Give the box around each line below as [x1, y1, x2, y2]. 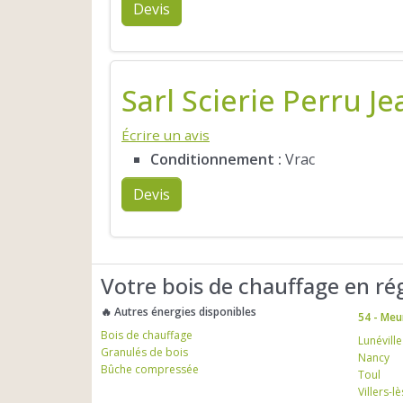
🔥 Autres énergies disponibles [101, 303, 256, 319]
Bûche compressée [101, 361, 199, 377]
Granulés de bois [101, 344, 188, 360]
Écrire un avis [121, 126, 210, 145]
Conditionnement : [150, 149, 282, 170]
